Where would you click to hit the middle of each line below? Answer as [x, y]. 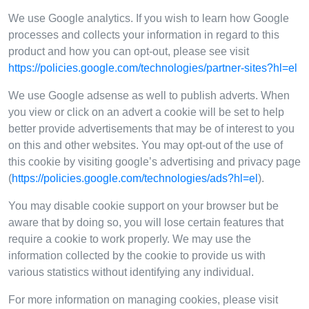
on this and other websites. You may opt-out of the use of [146, 145]
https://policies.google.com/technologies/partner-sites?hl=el [153, 68]
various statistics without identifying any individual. [131, 272]
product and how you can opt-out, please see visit [129, 51]
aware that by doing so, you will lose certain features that [146, 222]
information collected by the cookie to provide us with [137, 255]
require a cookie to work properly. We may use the [130, 239]
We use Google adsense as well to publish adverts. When [149, 95]
